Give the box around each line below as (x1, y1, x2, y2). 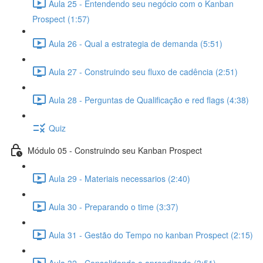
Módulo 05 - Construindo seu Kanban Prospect (28, 144, 202, 156)
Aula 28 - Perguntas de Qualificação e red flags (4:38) (49, 93, 249, 106)
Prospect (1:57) (32, 13, 90, 25)
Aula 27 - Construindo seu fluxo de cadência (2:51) (49, 65, 238, 77)
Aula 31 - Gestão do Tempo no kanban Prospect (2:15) (49, 228, 253, 241)
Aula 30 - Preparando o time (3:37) (49, 200, 178, 213)
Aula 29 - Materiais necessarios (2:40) (49, 172, 190, 184)
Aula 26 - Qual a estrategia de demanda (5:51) (49, 37, 222, 49)
